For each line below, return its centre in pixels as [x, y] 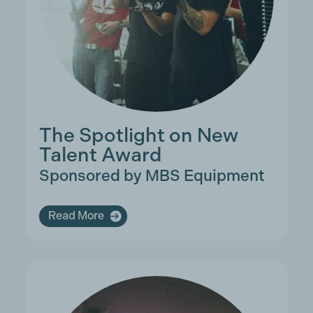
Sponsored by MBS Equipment [152, 175]
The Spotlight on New [138, 135]
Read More [76, 216]
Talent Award [100, 154]
